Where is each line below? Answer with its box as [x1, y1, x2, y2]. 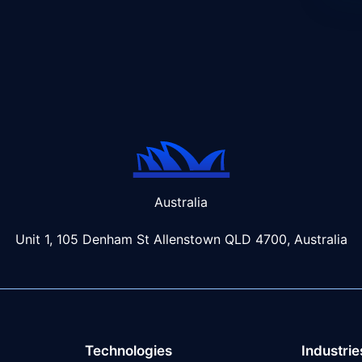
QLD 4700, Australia [224, 231, 347, 247]
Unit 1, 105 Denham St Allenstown [15, 231, 225, 247]
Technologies [84, 343, 172, 359]
